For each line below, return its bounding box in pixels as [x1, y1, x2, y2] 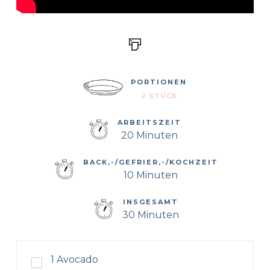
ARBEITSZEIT [117, 118, 181, 127]
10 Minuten [123, 169, 178, 181]
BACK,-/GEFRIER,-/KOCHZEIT [83, 158, 218, 167]
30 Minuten [122, 209, 179, 221]
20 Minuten [121, 130, 178, 142]
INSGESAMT [122, 198, 178, 207]
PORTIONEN [131, 78, 187, 87]
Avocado [56, 254, 98, 266]
